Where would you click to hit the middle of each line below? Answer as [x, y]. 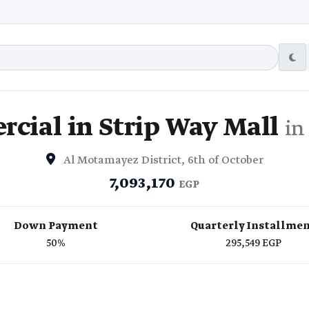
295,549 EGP [253, 244]
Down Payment [56, 227]
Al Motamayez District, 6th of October [162, 161]
